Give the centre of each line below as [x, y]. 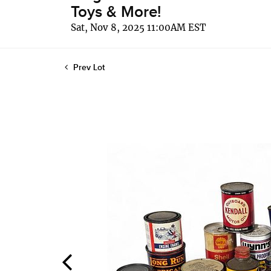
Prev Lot [88, 67]
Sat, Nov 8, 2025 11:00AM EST [138, 28]
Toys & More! [116, 12]
